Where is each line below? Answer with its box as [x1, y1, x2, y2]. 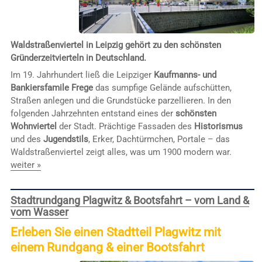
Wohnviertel [10, 121, 57, 132]
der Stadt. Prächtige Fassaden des [56, 121, 194, 132]
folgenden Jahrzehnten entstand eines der [10, 108, 175, 119]
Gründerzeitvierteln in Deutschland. [10, 52, 146, 63]
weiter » [10, 160, 41, 171]
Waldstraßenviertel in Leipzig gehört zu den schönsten [10, 39, 221, 50]
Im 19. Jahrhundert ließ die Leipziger [10, 70, 154, 81]
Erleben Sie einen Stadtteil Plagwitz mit [10, 225, 221, 240]
